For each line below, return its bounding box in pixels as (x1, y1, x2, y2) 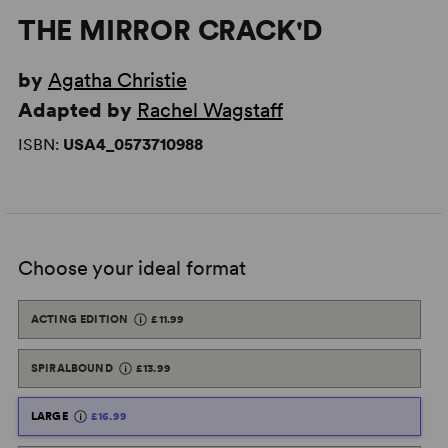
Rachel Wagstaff (136, 98, 283, 122)
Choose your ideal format (17, 256, 246, 280)
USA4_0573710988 (62, 135, 203, 154)
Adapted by (17, 98, 137, 122)
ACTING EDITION (30, 312, 129, 326)
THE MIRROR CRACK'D (17, 13, 324, 47)
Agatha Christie (47, 68, 187, 92)
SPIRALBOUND (30, 360, 113, 375)
